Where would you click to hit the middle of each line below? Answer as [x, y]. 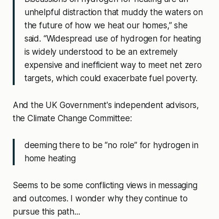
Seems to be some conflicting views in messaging [105, 186]
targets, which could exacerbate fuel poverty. [111, 78]
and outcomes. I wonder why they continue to [100, 199]
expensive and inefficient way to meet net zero [113, 65]
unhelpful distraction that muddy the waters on [113, 12]
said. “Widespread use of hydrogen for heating [113, 39]
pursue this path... [46, 212]
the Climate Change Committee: [72, 119]
